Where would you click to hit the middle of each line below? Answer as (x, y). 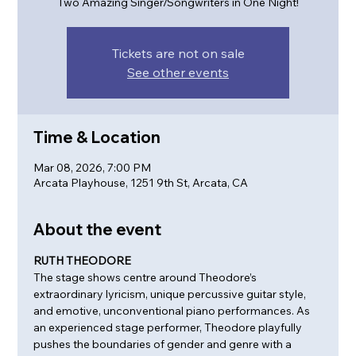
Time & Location (97, 137)
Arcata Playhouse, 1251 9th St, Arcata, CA (141, 182)
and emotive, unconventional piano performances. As (173, 310)
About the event (98, 229)
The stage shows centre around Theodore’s (147, 277)
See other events (178, 72)
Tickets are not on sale (178, 53)
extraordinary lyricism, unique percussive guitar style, (171, 294)
